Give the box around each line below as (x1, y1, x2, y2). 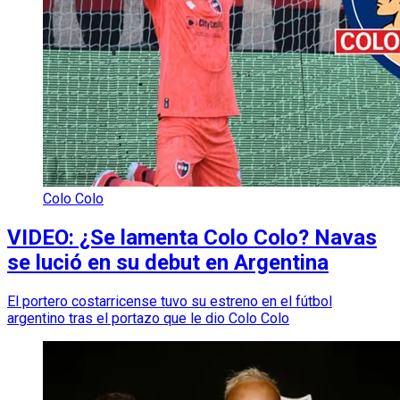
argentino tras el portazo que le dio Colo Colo (7, 310, 289, 328)
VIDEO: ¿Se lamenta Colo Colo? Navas (7, 225, 377, 251)
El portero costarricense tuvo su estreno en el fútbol (7, 293, 332, 311)
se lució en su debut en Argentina (7, 250, 329, 276)
